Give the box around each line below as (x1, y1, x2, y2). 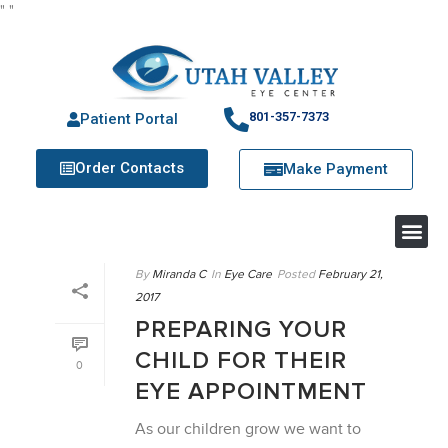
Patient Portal (79, 109, 178, 128)
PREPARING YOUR (135, 314, 347, 344)
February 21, (318, 266, 383, 281)
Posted (277, 266, 315, 281)
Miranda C (152, 266, 206, 281)
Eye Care (224, 266, 272, 281)
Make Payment (283, 159, 388, 178)
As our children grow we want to (135, 419, 361, 439)
